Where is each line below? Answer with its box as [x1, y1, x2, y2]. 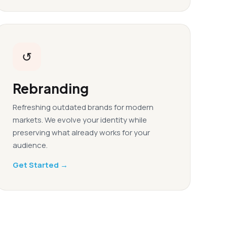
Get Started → [13, 160, 68, 170]
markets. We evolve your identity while [13, 115, 147, 125]
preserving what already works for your [13, 127, 150, 138]
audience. [13, 140, 48, 150]
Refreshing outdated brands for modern [13, 102, 154, 112]
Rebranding [13, 80, 89, 97]
